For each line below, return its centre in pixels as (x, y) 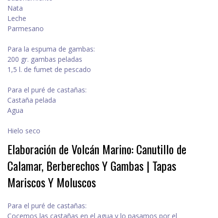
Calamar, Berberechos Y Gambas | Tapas (92, 166)
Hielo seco (24, 131)
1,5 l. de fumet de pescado (49, 70)
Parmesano (26, 29)
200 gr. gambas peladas (45, 59)
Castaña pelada (32, 100)
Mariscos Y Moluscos (52, 182)
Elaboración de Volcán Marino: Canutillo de (97, 149)
